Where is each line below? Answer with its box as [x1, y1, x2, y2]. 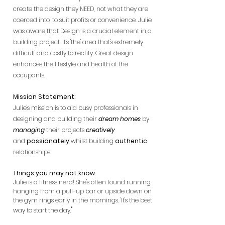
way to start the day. [13, 206, 71, 214]
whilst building [71, 137, 115, 145]
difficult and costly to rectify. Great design [13, 49, 133, 57]
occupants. [13, 71, 45, 79]
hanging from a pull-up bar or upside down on [13, 187, 152, 195]
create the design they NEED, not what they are [13, 5, 148, 13]
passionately [27, 137, 71, 145]
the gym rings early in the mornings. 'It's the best [13, 196, 152, 204]
